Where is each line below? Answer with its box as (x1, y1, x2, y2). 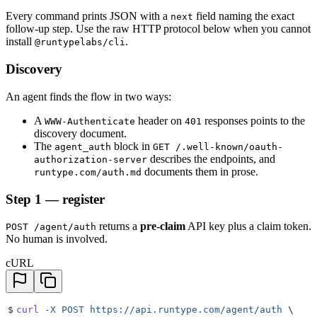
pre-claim (140, 220, 185, 233)
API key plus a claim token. (185, 220, 311, 233)
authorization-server (34, 154, 147, 165)
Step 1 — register (6, 191, 105, 207)
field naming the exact (193, 10, 294, 23)
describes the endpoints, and (147, 152, 275, 165)
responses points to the (202, 114, 305, 127)
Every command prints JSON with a (6, 10, 171, 23)
